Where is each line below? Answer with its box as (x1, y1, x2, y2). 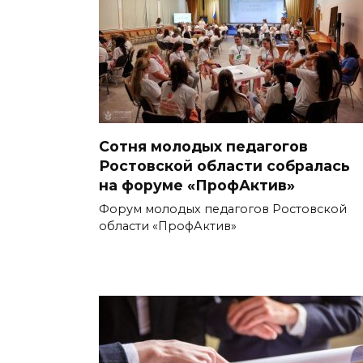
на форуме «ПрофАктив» (99, 176, 295, 194)
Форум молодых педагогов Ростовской (99, 201, 347, 216)
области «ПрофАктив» (99, 218, 237, 233)
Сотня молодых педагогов (99, 137, 308, 155)
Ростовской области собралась (99, 156, 350, 174)
